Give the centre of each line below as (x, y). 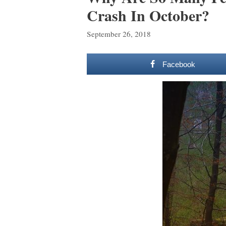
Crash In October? (148, 15)
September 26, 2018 (119, 34)
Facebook (179, 64)
